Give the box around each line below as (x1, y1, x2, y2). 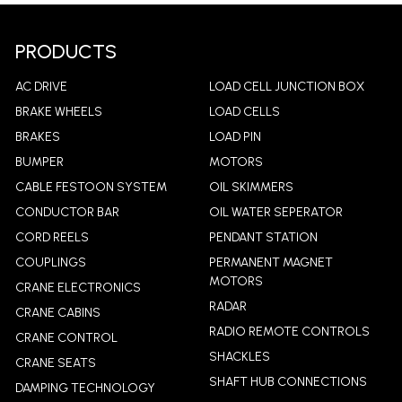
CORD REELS (14, 229, 89, 245)
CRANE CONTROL (14, 329, 118, 345)
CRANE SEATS (14, 354, 96, 371)
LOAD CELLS (208, 103, 280, 119)
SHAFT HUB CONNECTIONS (208, 373, 367, 389)
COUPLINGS (14, 254, 86, 270)
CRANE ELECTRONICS (14, 279, 141, 295)
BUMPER (14, 153, 64, 170)
